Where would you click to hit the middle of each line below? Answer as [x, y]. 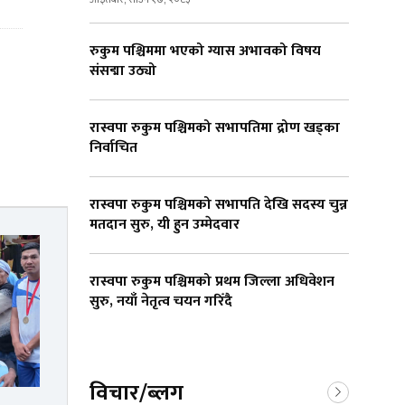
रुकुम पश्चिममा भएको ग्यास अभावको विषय [205, 52]
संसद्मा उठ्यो [125, 71]
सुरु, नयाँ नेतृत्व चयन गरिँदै [163, 302]
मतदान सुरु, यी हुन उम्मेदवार [166, 225]
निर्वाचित [115, 148]
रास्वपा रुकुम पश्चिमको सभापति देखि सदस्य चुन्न [219, 205]
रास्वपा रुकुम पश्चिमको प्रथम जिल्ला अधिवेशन [212, 282]
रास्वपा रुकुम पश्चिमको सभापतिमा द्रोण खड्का [215, 128]
